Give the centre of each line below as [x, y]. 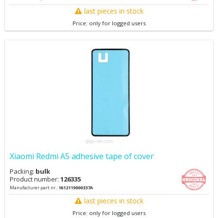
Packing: [23, 171]
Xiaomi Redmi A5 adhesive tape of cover [82, 156]
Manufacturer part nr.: [34, 188]
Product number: [35, 179]
